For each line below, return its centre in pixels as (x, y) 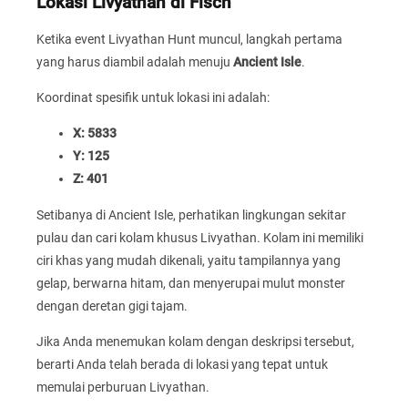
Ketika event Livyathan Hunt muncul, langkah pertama (189, 39)
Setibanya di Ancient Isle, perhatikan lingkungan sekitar (191, 214)
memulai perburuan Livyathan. (123, 388)
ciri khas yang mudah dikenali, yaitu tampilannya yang (189, 260)
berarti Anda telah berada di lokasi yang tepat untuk (182, 365)
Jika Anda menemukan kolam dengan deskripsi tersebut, (195, 342)
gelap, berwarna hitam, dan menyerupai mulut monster (191, 283)
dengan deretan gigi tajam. (112, 306)
